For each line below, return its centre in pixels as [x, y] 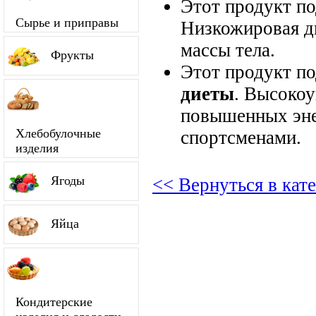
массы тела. [228, 50]
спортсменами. [241, 137]
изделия [37, 148]
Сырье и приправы [67, 23]
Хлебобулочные [58, 133]
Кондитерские [54, 302]
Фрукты [72, 55]
